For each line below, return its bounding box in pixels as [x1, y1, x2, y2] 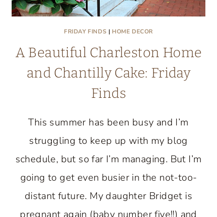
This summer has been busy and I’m [28, 116, 189, 129]
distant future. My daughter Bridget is [24, 189, 193, 202]
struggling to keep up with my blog [29, 134, 188, 147]
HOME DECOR [112, 28, 153, 35]
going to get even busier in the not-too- [20, 171, 197, 184]
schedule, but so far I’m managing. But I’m [15, 153, 202, 166]
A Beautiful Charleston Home [15, 45, 202, 61]
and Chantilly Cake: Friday [26, 65, 191, 81]
